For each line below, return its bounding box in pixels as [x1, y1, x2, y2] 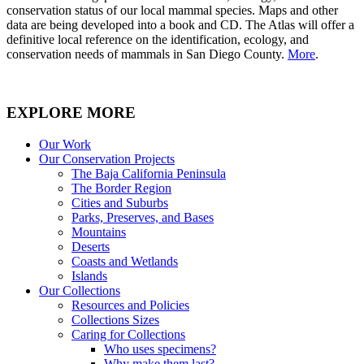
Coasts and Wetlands [71, 254, 178, 269]
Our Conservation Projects [39, 152, 175, 167]
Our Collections [39, 284, 120, 298]
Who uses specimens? [104, 342, 216, 357]
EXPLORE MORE [6, 104, 136, 122]
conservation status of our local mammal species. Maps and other [6, 2, 338, 17]
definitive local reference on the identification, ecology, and [6, 32, 309, 46]
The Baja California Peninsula [71, 167, 226, 181]
